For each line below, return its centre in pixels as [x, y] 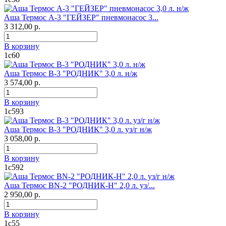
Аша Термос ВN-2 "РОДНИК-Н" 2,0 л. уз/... [79, 186]
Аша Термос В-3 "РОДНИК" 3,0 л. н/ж [71, 74]
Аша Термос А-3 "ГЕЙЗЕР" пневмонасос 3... [81, 18]
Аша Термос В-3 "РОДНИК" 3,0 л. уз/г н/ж [78, 130]
